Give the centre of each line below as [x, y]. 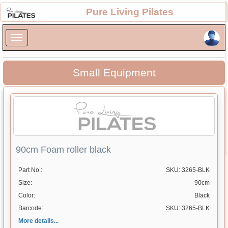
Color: [27, 195]
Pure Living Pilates [130, 12]
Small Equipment [114, 73]
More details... [38, 221]
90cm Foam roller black [63, 150]
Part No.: [30, 170]
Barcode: [31, 208]
